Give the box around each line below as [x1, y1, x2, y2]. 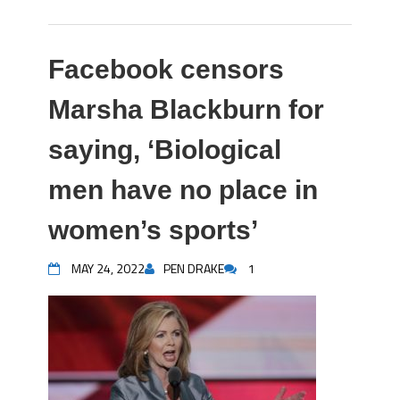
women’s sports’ [48, 215, 258, 245]
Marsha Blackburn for [48, 95, 324, 124]
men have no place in [48, 175, 318, 204]
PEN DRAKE [163, 259, 224, 278]
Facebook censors [48, 54, 284, 84]
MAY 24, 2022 [71, 259, 145, 278]
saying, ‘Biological [48, 135, 281, 164]
